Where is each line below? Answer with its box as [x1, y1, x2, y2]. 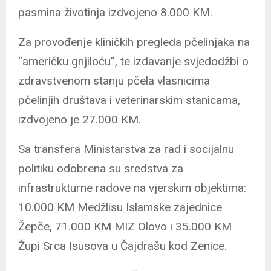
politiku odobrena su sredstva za [18, 161, 183, 175]
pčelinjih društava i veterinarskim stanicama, [18, 93, 240, 107]
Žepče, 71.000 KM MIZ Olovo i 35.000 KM [18, 219, 232, 233]
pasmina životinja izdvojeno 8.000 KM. [18, 5, 212, 19]
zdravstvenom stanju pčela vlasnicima [18, 73, 210, 88]
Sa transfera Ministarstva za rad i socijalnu [18, 142, 234, 156]
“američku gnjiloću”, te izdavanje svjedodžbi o [18, 54, 249, 68]
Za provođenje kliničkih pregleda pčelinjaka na [18, 34, 250, 49]
